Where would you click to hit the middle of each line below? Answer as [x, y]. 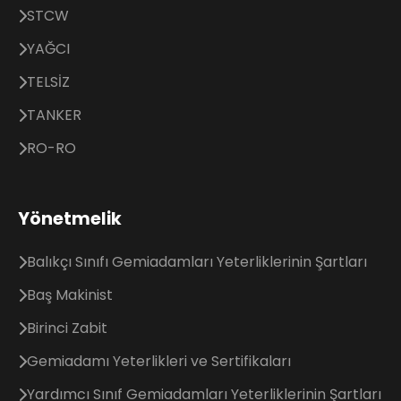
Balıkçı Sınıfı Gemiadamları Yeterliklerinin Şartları [197, 262]
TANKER [54, 115]
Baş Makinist [70, 295]
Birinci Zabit [67, 328]
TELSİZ [48, 82]
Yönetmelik [70, 219]
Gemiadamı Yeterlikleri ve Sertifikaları [159, 361]
